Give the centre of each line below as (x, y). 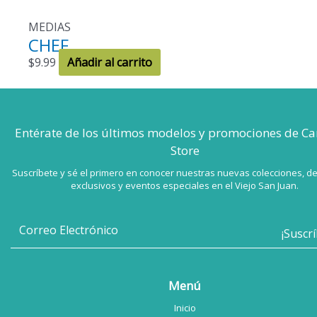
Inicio (185, 308)
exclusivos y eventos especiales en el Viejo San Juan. (185, 186)
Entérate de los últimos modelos (105, 133)
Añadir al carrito (110, 63)
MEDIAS (50, 27)
